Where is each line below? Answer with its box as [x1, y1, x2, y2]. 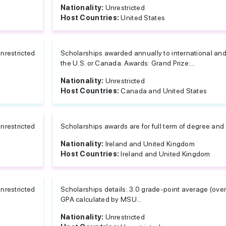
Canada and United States [121, 87, 207, 95]
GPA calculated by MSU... [61, 195, 142, 203]
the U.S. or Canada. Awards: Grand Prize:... [61, 59, 196, 67]
